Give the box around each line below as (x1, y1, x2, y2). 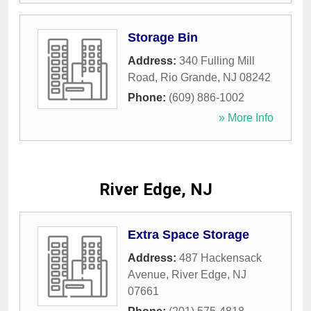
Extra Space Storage (128, 228, 249, 242)
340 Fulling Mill (179, 55, 255, 67)
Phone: (128, 92, 169, 104)
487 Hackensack (179, 252, 262, 264)
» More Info (219, 112, 274, 124)
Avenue (128, 269, 166, 281)
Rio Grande (160, 72, 217, 84)
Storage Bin (128, 31, 198, 45)
